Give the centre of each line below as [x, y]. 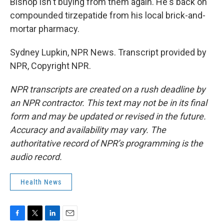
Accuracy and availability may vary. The [88, 130]
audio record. [36, 157]
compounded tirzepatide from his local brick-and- [108, 15]
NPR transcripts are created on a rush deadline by [108, 89]
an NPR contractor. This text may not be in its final [108, 103]
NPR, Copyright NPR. [50, 66]
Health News [41, 182]
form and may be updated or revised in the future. [108, 116]
